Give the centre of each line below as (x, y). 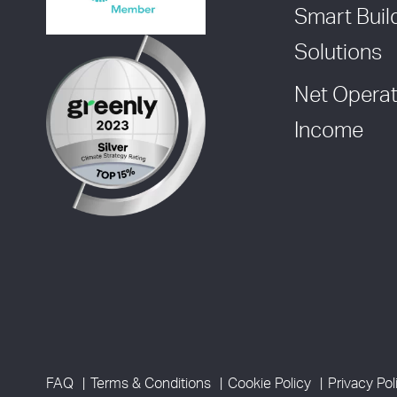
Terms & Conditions (151, 384)
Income (329, 132)
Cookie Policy (269, 384)
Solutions (338, 54)
